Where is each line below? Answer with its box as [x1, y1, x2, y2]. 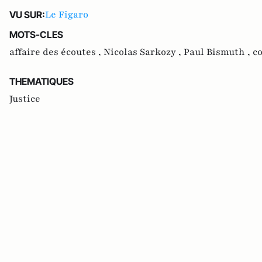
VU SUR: [9, 8, 45, 20]
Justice [9, 92, 40, 105]
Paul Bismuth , [184, 45, 253, 58]
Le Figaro [45, 8, 88, 21]
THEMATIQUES [9, 75, 74, 87]
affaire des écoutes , [9, 45, 104, 58]
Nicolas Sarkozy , [104, 45, 184, 58]
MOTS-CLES [9, 28, 63, 40]
